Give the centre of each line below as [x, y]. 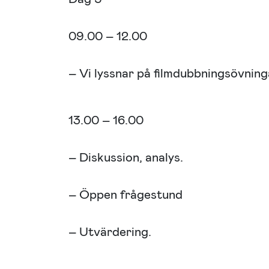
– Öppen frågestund [125, 195]
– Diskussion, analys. [126, 157]
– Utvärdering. [110, 232]
